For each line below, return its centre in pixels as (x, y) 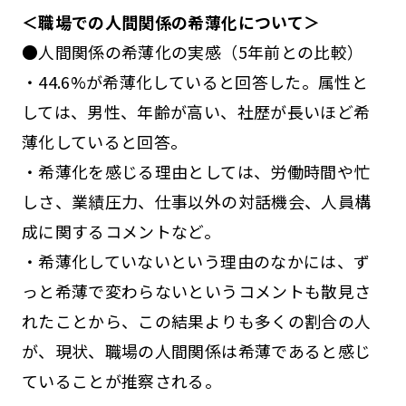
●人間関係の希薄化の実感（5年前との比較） (193, 51)
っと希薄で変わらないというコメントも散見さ (196, 290)
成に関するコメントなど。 (121, 231)
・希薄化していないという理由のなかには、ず (196, 261)
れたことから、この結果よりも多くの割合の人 (196, 320)
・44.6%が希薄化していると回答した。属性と (195, 81)
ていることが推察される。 (121, 380)
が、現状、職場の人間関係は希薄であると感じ (196, 350)
